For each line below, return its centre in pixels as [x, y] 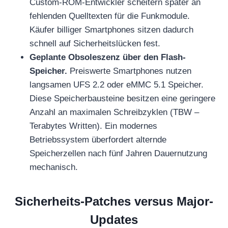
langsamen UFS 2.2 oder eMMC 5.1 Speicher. [117, 84]
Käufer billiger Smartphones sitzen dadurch [111, 30]
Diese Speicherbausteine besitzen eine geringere [122, 98]
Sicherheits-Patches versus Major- [114, 201]
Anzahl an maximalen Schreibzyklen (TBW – [114, 112]
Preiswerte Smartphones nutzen [129, 71]
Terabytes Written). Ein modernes [93, 126]
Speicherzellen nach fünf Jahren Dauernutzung [118, 153]
